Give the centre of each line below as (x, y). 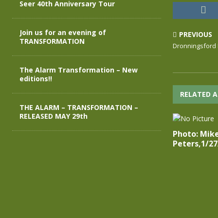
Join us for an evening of (63, 32)
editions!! (36, 79)
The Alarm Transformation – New (79, 70)
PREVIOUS (195, 34)
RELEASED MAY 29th (54, 116)
